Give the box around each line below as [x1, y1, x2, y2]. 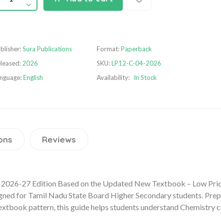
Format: [97, 44, 121, 53]
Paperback [121, 44, 152, 53]
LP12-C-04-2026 [111, 59, 161, 67]
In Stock [134, 73, 157, 81]
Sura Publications [23, 44, 72, 53]
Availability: [97, 73, 130, 81]
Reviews [42, 134, 76, 145]
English [23, 73, 43, 81]
